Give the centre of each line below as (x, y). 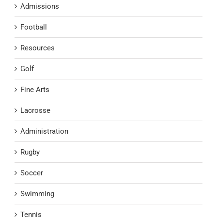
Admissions (40, 6)
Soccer (32, 173)
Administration (44, 131)
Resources (38, 48)
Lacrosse (35, 110)
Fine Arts (35, 89)
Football (34, 27)
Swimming (37, 194)
